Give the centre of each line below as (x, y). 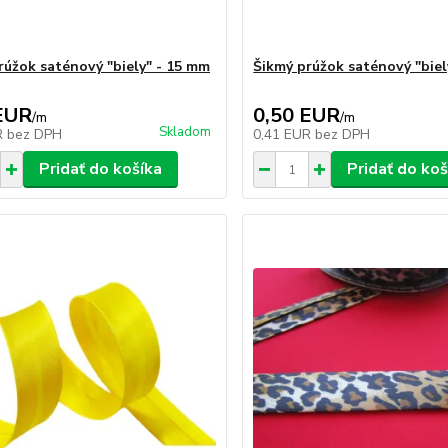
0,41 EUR (284, 134)
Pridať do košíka (100, 169)
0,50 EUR (297, 115)
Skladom (185, 132)
